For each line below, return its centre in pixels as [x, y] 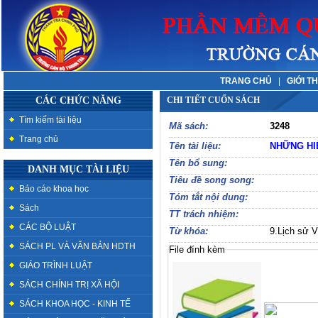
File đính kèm [197, 250]
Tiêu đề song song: [212, 180]
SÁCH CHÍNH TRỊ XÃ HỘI [69, 285]
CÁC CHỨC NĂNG [78, 100]
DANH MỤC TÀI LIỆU [78, 169]
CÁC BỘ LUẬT [48, 227]
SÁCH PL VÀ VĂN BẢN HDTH [77, 246]
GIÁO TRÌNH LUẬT [56, 265]
